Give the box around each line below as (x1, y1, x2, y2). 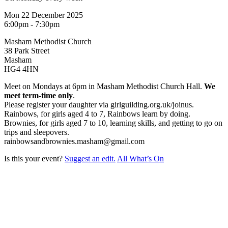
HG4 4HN (4, 64, 39, 73)
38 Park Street (4, 46, 49, 55)
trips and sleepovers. (4, 127, 69, 136)
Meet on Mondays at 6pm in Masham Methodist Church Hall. (4, 81, 204, 91)
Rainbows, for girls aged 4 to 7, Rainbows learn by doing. (4, 109, 190, 118)
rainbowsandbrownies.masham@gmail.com (4, 136, 145, 146)
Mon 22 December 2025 (4, 10, 83, 19)
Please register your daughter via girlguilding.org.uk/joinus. (4, 100, 194, 109)
